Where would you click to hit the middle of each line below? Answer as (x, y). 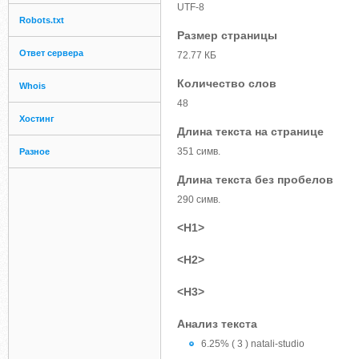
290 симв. (199, 200)
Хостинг (37, 119)
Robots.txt (42, 20)
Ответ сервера (51, 53)
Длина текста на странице (250, 131)
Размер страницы (227, 35)
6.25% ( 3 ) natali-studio (253, 344)
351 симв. (199, 151)
